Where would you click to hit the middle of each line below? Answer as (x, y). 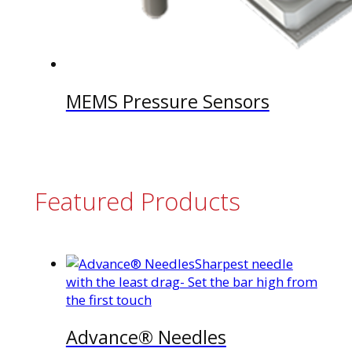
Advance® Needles (146, 337)
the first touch (108, 299)
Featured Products (137, 202)
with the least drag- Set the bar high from (191, 281)
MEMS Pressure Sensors (167, 101)
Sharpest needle (244, 263)
